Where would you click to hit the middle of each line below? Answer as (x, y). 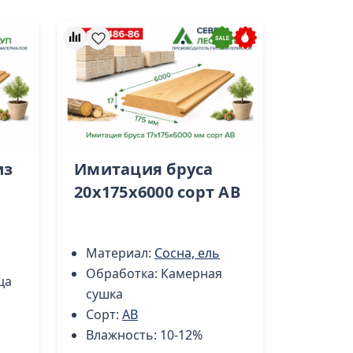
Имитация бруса (144, 169)
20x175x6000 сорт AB (157, 191)
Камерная (191, 273)
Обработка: (123, 273)
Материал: (120, 253)
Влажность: (123, 334)
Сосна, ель (187, 253)
